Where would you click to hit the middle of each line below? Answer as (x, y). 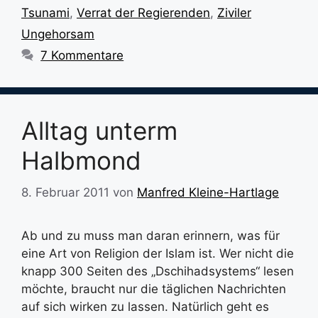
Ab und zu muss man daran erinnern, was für (150, 235)
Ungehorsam (58, 34)
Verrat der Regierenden (143, 13)
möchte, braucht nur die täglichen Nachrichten (154, 289)
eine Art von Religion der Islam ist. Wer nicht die (158, 253)
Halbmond (81, 160)
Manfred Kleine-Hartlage (208, 192)
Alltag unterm (99, 131)
